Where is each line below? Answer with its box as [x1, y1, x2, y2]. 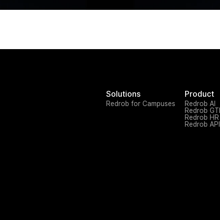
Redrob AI [185, 100, 216, 108]
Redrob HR [185, 113, 219, 121]
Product [185, 89, 214, 99]
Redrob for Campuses [106, 100, 175, 108]
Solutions [106, 89, 140, 99]
